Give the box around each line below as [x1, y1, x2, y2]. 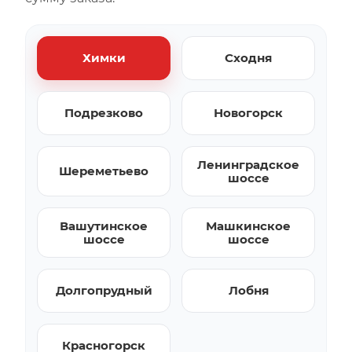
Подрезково [64, 105, 143, 121]
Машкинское [206, 218, 291, 233]
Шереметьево [59, 163, 148, 179]
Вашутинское [60, 218, 148, 233]
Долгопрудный [55, 283, 152, 299]
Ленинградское [197, 156, 299, 172]
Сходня [225, 50, 272, 66]
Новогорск [214, 105, 283, 121]
